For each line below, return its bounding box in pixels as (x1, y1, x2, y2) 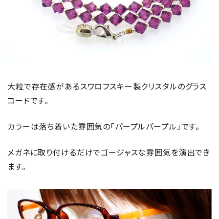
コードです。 (7, 94, 49, 107)
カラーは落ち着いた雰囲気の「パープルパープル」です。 (7, 120, 200, 132)
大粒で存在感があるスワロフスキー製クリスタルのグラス (7, 80, 207, 92)
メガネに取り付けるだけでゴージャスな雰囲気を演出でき (7, 146, 211, 158)
